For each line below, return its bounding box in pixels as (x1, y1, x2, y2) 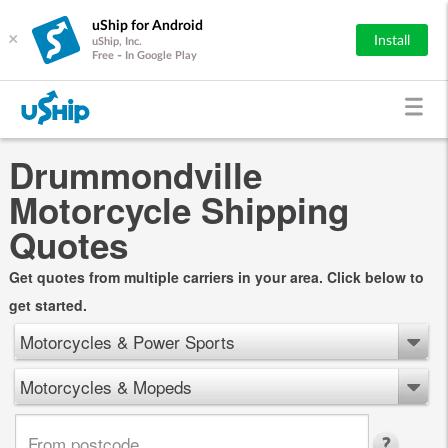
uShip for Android (92, 18, 203, 33)
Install (374, 33, 410, 48)
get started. (8, 294, 87, 315)
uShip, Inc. (92, 35, 142, 47)
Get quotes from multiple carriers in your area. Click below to (8, 266, 424, 287)
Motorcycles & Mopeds (20, 373, 192, 399)
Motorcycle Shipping (8, 184, 349, 235)
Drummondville (8, 149, 262, 200)
